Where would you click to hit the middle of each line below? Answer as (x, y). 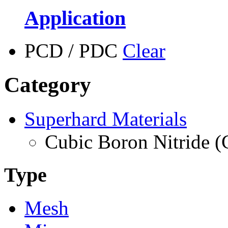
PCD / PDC (71, 51)
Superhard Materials (106, 119)
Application (75, 18)
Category (48, 85)
